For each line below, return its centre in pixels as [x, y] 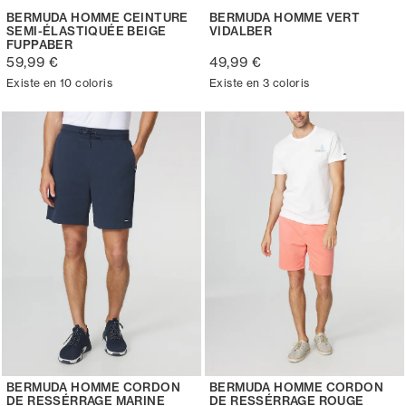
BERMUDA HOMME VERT [285, 17]
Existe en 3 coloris [260, 82]
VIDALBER [241, 30]
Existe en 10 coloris [59, 82]
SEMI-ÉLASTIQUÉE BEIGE [87, 30]
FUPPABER [40, 44]
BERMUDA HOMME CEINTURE [97, 17]
